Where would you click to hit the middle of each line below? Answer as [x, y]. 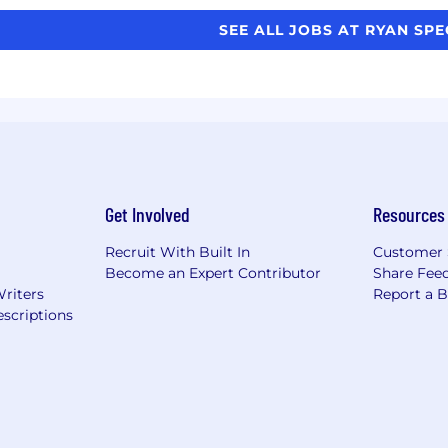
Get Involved [147, 213]
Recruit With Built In [177, 251]
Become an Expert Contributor [212, 272]
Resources [409, 213]
